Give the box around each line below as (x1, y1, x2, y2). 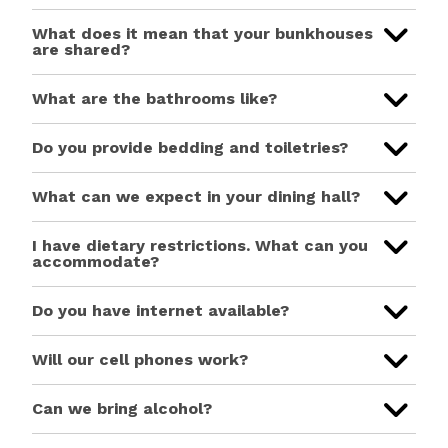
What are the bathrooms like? (32, 89, 277, 109)
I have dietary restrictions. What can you (32, 236, 368, 256)
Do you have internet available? (32, 301, 289, 321)
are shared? (32, 40, 130, 60)
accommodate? (32, 252, 159, 272)
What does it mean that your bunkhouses (32, 24, 373, 44)
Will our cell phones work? (32, 350, 248, 370)
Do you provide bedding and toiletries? (32, 138, 348, 158)
